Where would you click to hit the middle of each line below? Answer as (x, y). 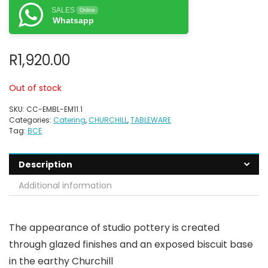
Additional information (65, 185)
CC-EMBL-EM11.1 (54, 109)
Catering (69, 120)
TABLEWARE (151, 120)
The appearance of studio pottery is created (114, 228)
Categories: (31, 120)
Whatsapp (73, 20)
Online (87, 10)
